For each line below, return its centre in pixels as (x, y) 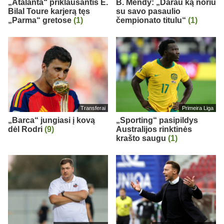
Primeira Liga (197, 108)
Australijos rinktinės (154, 129)
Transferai (93, 108)
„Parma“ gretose (41, 20)
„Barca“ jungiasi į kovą (51, 120)
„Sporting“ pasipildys (157, 120)
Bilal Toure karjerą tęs (49, 11)
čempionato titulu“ (152, 20)
